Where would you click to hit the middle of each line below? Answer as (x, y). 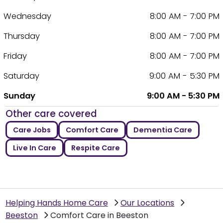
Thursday (22, 36)
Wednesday (28, 16)
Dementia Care (163, 130)
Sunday (20, 96)
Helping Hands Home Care (56, 203)
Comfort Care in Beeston (100, 215)
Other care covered (51, 114)
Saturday (22, 76)
